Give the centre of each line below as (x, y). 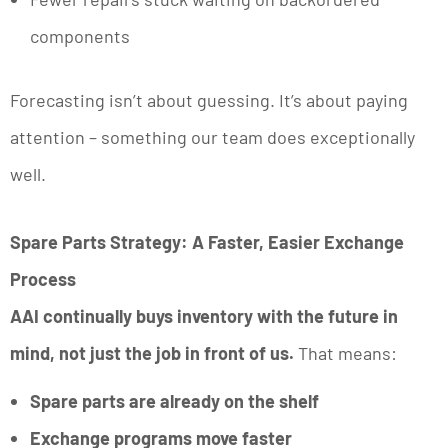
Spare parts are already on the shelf (174, 400)
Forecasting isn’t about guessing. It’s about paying (209, 100)
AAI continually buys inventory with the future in (204, 316)
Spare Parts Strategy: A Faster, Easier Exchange (207, 242)
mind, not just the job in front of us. (154, 353)
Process (43, 279)
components (80, 36)
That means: (347, 353)
